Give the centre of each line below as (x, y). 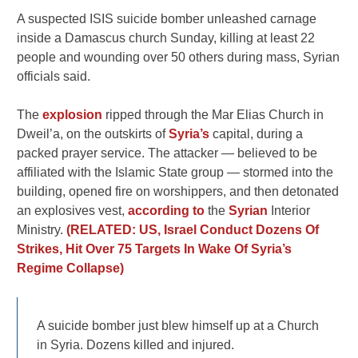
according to (167, 211)
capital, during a (257, 134)
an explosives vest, (73, 211)
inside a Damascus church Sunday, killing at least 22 (166, 38)
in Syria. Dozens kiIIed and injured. (136, 345)
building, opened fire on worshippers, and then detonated (178, 192)
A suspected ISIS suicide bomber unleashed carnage (167, 19)
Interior (289, 211)
